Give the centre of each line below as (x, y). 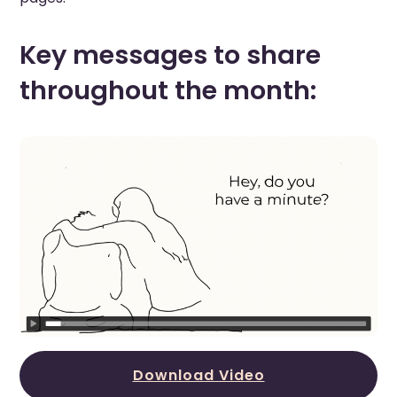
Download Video (198, 375)
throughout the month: (168, 91)
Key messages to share (171, 55)
